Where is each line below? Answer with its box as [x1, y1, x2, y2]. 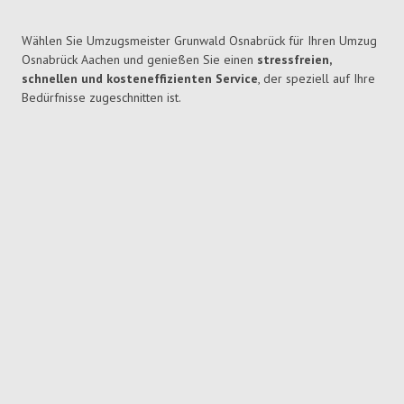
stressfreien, [257, 51, 331, 69]
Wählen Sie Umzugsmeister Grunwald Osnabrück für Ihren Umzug [22, 32, 377, 50]
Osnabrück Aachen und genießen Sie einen [22, 51, 257, 69]
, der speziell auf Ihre [258, 70, 375, 87]
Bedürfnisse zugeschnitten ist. [22, 89, 181, 106]
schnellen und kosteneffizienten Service [22, 70, 258, 87]
